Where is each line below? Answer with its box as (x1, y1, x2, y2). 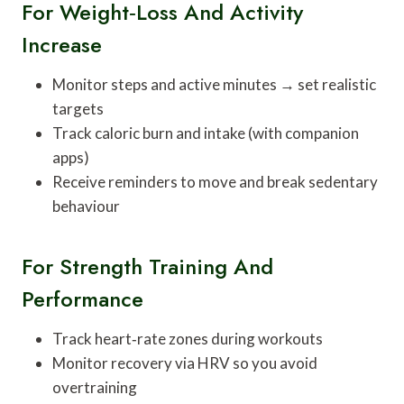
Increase (22, 28, 102, 60)
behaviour (52, 196, 120, 216)
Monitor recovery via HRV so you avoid (52, 353, 317, 372)
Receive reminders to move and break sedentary (52, 171, 378, 191)
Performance (22, 282, 143, 315)
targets (52, 98, 104, 118)
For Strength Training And (22, 250, 273, 282)
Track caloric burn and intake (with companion (52, 123, 359, 142)
